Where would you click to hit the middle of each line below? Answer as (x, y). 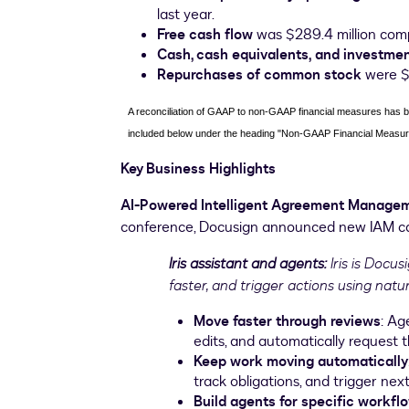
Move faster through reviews (287, 321)
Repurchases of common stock (259, 75)
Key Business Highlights (198, 169)
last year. (186, 15)
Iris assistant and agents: (248, 263)
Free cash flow (205, 35)
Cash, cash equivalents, (234, 55)
